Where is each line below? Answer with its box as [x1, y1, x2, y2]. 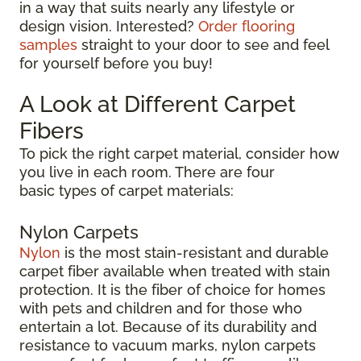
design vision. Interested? [19, 17, 198, 35]
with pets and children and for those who [19, 299, 302, 317]
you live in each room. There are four [19, 163, 275, 180]
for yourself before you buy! [19, 54, 213, 72]
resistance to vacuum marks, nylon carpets [19, 336, 316, 354]
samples [19, 35, 77, 53]
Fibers [19, 117, 84, 144]
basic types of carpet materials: [19, 181, 234, 199]
